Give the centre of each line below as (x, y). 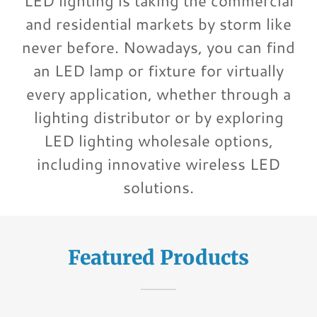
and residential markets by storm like (158, 24)
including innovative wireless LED (158, 164)
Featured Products (158, 258)
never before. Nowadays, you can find (158, 47)
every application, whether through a (158, 94)
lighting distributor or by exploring (158, 117)
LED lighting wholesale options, (158, 140)
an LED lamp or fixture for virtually (158, 70)
